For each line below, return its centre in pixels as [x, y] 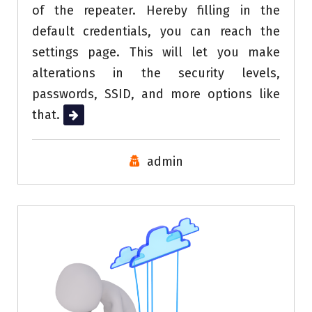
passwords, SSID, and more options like [156, 94]
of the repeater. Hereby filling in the [156, 10]
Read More [94, 115]
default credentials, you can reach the [156, 31]
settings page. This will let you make [156, 52]
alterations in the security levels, [156, 73]
